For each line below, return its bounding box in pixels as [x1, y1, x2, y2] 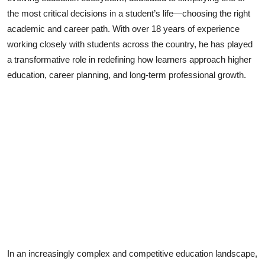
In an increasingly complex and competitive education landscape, [7, 248, 257, 258]
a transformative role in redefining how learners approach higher [7, 54, 251, 64]
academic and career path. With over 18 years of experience [7, 23, 240, 34]
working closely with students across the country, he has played [7, 38, 253, 49]
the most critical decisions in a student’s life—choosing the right [7, 8, 250, 18]
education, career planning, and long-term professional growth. [7, 69, 246, 80]
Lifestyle [9, 12, 47, 24]
